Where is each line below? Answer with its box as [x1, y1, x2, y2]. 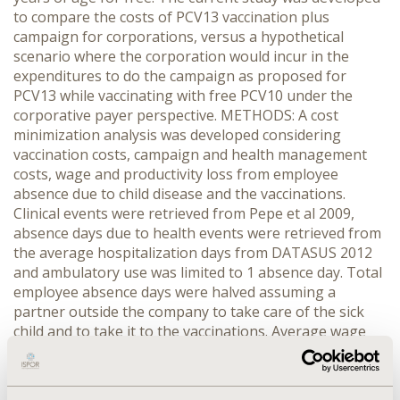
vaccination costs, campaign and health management [13, 145, 367, 164]
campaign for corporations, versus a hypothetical [13, 27, 344, 46]
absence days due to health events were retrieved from [13, 223, 381, 243]
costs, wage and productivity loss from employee [13, 164, 338, 184]
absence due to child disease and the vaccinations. [13, 184, 346, 204]
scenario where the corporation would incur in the [13, 46, 349, 66]
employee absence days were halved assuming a [13, 282, 336, 302]
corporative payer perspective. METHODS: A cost [13, 105, 338, 125]
